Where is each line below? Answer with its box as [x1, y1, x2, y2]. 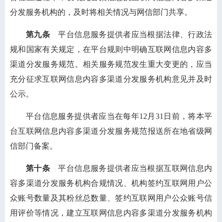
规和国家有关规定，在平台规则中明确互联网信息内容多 [10, 45, 212, 54]
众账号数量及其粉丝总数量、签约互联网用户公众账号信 [10, 194, 212, 202]
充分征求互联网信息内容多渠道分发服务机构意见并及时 [10, 75, 212, 83]
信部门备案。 [10, 142, 57, 150]
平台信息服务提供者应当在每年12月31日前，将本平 [26, 112, 212, 120]
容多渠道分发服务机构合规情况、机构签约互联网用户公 [10, 179, 212, 187]
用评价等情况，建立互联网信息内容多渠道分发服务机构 [10, 209, 212, 217]
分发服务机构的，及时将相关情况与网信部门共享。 [10, 8, 192, 16]
